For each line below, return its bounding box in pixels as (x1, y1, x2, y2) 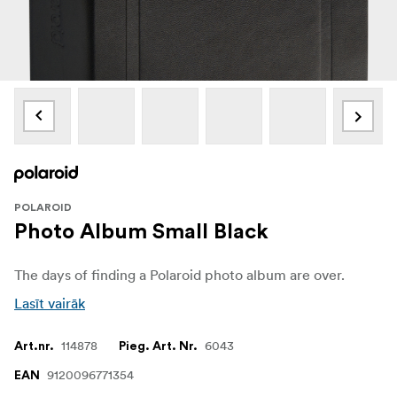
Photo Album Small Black (14, 221, 269, 243)
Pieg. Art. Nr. (119, 339, 198, 353)
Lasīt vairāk (14, 293, 85, 312)
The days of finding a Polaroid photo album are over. (14, 265, 345, 284)
